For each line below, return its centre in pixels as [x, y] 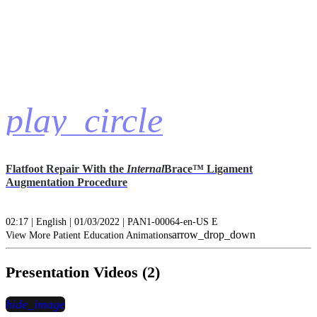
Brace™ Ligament [208, 169]
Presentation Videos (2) [83, 273]
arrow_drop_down [214, 235]
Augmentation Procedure [67, 183]
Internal [145, 169]
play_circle [84, 120]
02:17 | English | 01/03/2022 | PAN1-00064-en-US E [112, 222]
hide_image [35, 304]
